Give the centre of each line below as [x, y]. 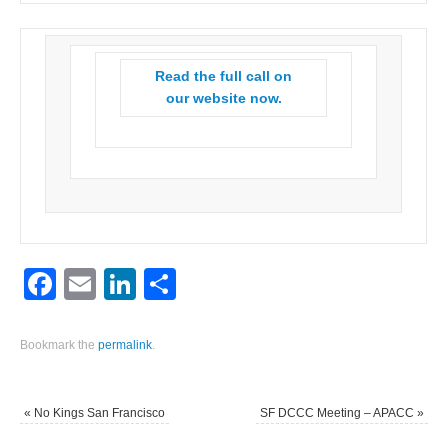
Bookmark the [59, 344]
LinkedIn [197, 284]
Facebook [127, 284]
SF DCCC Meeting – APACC [338, 412]
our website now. [223, 99]
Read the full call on [224, 77]
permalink [125, 344]
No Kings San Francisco [98, 412]
